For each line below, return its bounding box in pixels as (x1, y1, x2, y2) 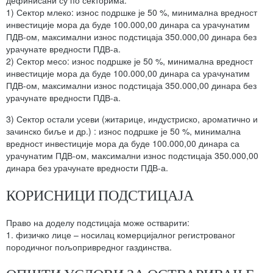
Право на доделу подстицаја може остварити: (6, 216, 190, 229)
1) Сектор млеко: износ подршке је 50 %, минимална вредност (6, 6, 257, 19)
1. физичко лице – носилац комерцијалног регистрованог (6, 229, 235, 241)
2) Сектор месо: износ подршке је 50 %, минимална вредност (6, 55, 253, 68)
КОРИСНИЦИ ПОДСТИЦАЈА (6, 186, 194, 204)
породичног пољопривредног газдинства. (6, 241, 172, 253)
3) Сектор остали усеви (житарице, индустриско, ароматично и (6, 113, 258, 126)
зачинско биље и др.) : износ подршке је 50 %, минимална (6, 125, 241, 138)
